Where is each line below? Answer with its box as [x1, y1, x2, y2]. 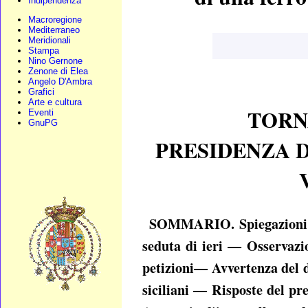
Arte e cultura [28, 97, 82, 107]
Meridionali [28, 35, 71, 45]
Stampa [28, 45, 59, 56]
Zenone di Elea [28, 66, 88, 76]
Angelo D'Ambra [28, 76, 92, 87]
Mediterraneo [28, 25, 80, 35]
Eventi [28, 107, 54, 118]
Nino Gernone [28, 56, 82, 66]
